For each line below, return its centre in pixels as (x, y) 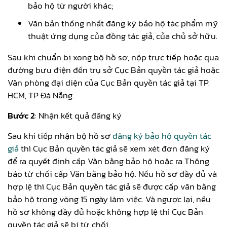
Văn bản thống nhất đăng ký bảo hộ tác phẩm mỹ (123, 23)
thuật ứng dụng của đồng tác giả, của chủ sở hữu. (123, 36)
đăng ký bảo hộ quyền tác (162, 136)
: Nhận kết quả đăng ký (78, 115)
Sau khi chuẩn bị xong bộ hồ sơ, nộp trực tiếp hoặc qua (113, 57)
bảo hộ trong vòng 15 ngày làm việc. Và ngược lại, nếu (109, 199)
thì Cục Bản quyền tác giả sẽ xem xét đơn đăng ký (114, 148)
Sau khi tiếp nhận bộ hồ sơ (60, 136)
